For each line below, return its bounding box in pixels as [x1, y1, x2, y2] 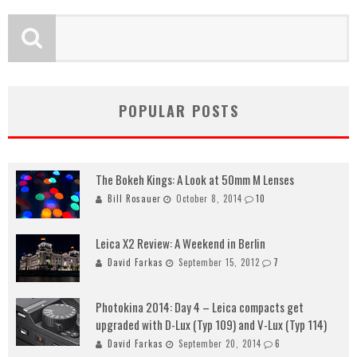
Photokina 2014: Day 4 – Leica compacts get [96, 297, 304, 316]
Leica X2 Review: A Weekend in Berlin [96, 233, 265, 252]
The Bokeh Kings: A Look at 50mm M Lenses [96, 170, 294, 188]
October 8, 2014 [176, 191, 242, 205]
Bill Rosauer [108, 191, 161, 205]
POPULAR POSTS [118, 100, 239, 121]
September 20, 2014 [178, 336, 261, 350]
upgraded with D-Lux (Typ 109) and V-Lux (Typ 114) [96, 315, 327, 333]
